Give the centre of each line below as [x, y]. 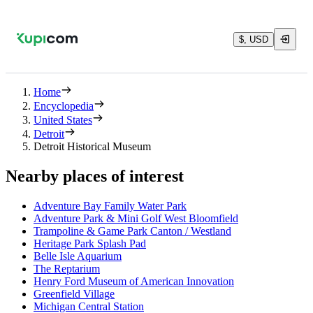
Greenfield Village [74, 293]
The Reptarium [67, 268]
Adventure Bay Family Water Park [110, 205]
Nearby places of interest [95, 176]
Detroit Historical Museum [92, 146]
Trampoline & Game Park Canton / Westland [132, 231]
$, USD [254, 39]
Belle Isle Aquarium [78, 256]
